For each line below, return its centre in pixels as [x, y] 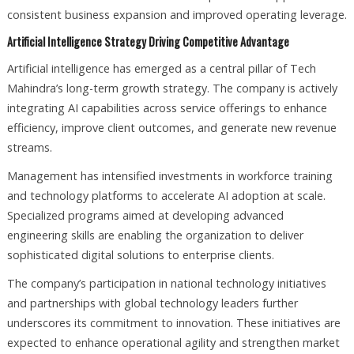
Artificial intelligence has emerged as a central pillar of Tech [161, 69]
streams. [29, 148]
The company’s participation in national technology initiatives [166, 283]
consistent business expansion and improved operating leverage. [177, 15]
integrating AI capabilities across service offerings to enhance [167, 108]
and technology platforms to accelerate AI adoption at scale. [166, 195]
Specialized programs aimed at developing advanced [145, 215]
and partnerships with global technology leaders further [152, 303]
